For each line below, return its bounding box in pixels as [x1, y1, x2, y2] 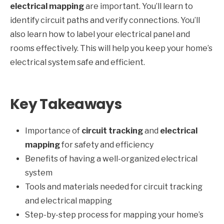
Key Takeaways [10, 94, 121, 114]
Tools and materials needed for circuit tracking [25, 182, 202, 192]
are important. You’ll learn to [84, 1, 193, 11]
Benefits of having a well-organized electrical [25, 154, 197, 164]
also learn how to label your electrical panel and [10, 29, 190, 39]
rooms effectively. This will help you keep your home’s [10, 43, 212, 53]
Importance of [25, 126, 81, 136]
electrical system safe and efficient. [10, 57, 145, 67]
